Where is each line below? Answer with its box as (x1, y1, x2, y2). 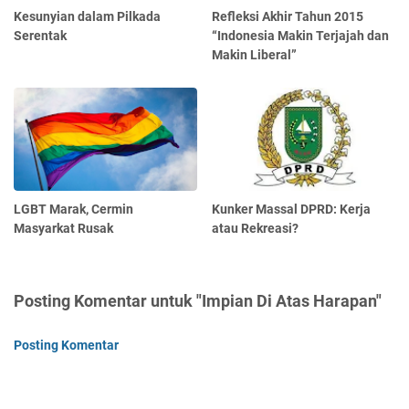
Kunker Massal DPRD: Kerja (212, 202, 372, 217)
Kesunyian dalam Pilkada (14, 9, 161, 25)
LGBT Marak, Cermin (14, 202, 133, 217)
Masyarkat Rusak (14, 221, 113, 236)
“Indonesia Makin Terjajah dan (212, 28, 390, 44)
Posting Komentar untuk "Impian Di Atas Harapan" (14, 291, 382, 311)
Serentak (14, 28, 67, 44)
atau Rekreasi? (212, 221, 299, 236)
